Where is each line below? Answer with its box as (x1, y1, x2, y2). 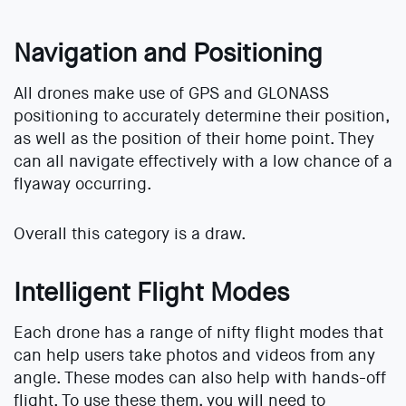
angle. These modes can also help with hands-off (14, 367, 386, 390)
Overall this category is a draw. (14, 223, 246, 246)
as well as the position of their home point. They (14, 128, 374, 150)
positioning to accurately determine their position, (14, 105, 389, 128)
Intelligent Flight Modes (14, 276, 289, 310)
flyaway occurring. (14, 173, 152, 196)
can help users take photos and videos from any (14, 344, 375, 367)
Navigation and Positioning (14, 37, 323, 71)
